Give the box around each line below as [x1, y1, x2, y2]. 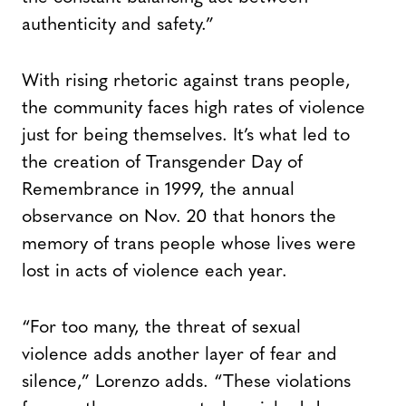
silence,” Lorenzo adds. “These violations [22, 373, 351, 392]
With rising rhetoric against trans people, [22, 72, 351, 92]
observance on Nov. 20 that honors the [22, 208, 336, 227]
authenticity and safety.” [22, 16, 214, 35]
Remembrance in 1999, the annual [22, 181, 295, 200]
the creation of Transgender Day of [22, 154, 303, 173]
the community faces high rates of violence [22, 100, 365, 119]
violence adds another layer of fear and [22, 346, 337, 365]
